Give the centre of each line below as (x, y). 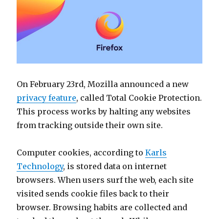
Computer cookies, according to (81, 153)
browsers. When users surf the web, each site (105, 180)
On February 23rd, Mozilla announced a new (103, 84)
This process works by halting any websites (104, 112)
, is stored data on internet (115, 166)
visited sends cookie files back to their (93, 194)
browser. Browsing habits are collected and (102, 208)
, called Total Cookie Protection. (139, 98)
